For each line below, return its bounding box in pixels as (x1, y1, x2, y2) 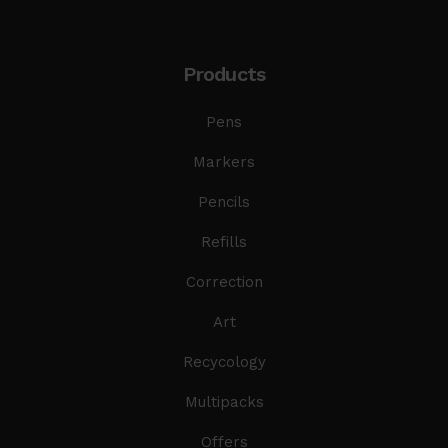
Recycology (182, 352, 266, 371)
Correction (185, 272, 263, 291)
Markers (193, 152, 255, 171)
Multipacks (184, 392, 264, 411)
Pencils (198, 192, 250, 211)
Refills (201, 232, 247, 251)
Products (182, 61, 266, 86)
